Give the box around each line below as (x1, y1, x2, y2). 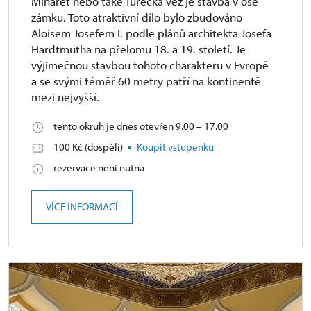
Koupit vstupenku (137, 140, 214, 153)
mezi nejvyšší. (31, 90, 99, 104)
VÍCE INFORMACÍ (46, 200, 118, 213)
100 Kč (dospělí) (53, 140, 125, 153)
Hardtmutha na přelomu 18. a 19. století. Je (31, 42, 246, 56)
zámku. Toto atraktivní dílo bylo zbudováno (31, 10, 242, 24)
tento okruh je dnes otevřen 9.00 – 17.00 (53, 119, 228, 133)
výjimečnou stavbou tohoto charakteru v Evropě (31, 58, 269, 72)
